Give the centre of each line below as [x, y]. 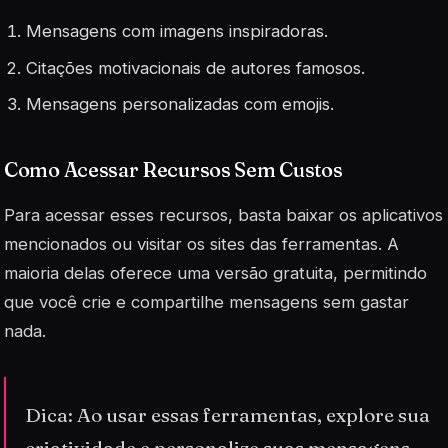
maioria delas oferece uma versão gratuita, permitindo [215, 272]
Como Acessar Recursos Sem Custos [173, 169]
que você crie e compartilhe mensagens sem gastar [206, 301]
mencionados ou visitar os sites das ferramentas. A [201, 243]
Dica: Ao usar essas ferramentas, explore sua [228, 415]
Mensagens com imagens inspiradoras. [177, 31]
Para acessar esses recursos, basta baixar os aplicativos [223, 214]
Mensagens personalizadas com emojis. [180, 103]
